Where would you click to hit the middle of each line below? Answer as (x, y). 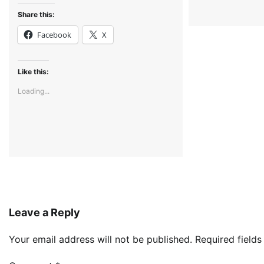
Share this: (36, 15)
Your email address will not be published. (100, 240)
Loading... (34, 91)
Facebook (54, 35)
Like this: (33, 72)
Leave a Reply (44, 213)
